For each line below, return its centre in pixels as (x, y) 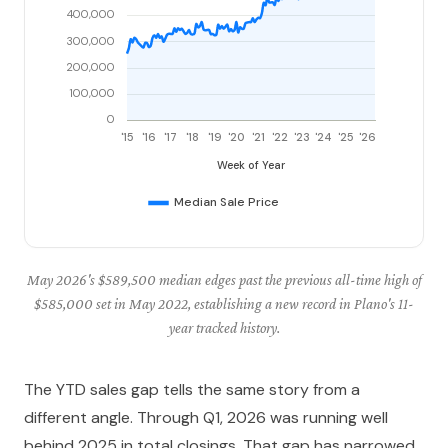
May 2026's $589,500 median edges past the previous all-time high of (224, 279)
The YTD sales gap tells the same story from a (192, 389)
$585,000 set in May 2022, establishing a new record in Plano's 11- (224, 303)
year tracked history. (224, 327)
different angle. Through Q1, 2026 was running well (206, 417)
